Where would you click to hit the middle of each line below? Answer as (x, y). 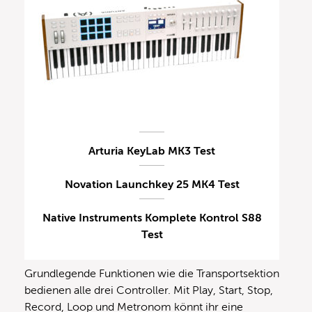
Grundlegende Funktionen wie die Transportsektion (152, 274)
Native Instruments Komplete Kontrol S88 (152, 218)
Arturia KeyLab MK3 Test (152, 151)
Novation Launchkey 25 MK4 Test (152, 185)
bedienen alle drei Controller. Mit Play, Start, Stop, (149, 291)
